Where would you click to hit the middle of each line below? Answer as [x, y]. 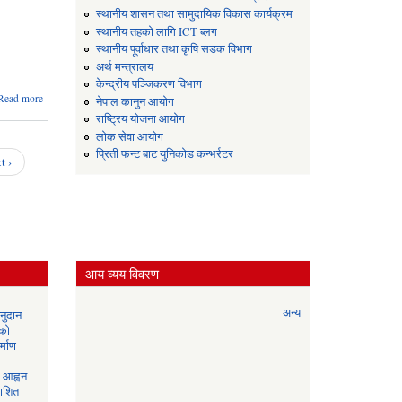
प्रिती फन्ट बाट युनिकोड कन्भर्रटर [165, 154]
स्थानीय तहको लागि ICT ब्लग [157, 31]
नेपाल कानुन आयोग [135, 101]
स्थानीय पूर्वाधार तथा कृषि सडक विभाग [175, 49]
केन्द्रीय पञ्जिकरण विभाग [149, 84]
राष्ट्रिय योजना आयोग [141, 119]
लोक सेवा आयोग [130, 136]
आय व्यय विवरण [122, 274]
